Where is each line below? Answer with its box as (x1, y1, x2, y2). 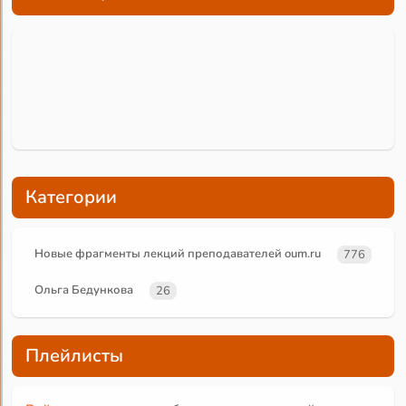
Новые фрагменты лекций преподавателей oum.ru (34, 246, 322, 263)
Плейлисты (25, 343, 124, 369)
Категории (25, 185, 118, 210)
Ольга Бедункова (34, 282, 134, 299)
